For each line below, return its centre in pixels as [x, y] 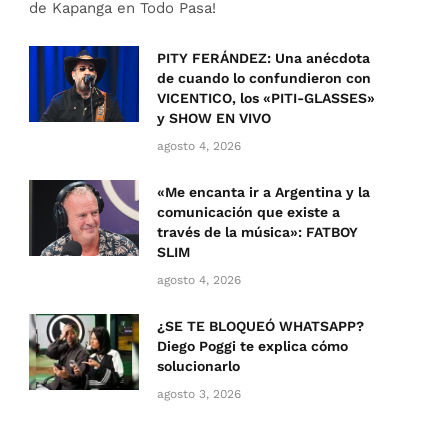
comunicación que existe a [248, 212]
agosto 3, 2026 [199, 394]
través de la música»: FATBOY [257, 232]
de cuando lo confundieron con [264, 78]
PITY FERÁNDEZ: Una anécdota [263, 58]
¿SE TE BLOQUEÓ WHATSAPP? [260, 326]
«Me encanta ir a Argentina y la [263, 192]
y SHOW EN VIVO [214, 118]
